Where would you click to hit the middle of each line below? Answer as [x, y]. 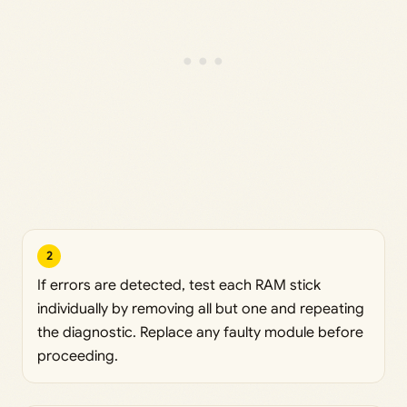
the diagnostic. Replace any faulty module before [200, 332]
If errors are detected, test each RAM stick [179, 285]
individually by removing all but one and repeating [201, 308]
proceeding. [78, 356]
